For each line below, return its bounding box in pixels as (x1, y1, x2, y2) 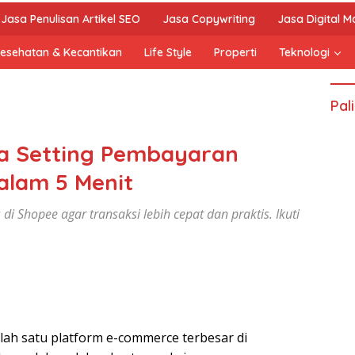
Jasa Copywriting (162, 12, 255, 26)
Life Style (144, 45, 192, 59)
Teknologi (279, 45, 330, 59)
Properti (214, 45, 257, 59)
